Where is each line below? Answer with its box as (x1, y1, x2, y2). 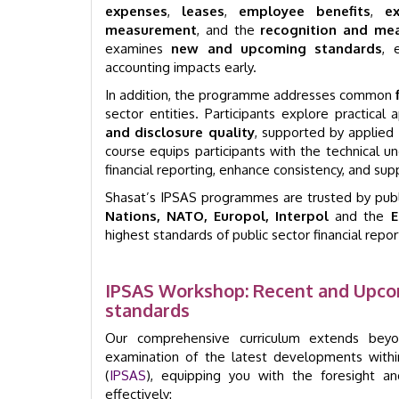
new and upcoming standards (171, 40, 383, 57)
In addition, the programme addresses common (105, 86, 395, 103)
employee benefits (239, 3, 371, 20)
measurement (105, 21, 197, 38)
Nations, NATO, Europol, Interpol (105, 208, 330, 224)
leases (182, 3, 225, 20)
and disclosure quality (105, 124, 255, 141)
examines (105, 40, 172, 57)
